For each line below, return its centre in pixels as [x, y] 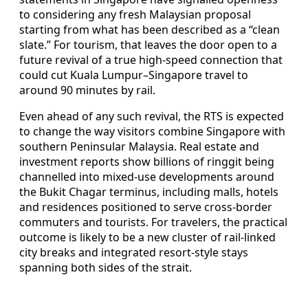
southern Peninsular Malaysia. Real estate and [139, 147]
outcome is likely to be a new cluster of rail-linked [147, 238]
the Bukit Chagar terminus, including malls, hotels [149, 192]
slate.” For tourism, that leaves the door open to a [148, 45]
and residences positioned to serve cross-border [146, 207]
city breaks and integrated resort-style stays [134, 253]
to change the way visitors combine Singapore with [152, 132]
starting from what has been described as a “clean [150, 30]
